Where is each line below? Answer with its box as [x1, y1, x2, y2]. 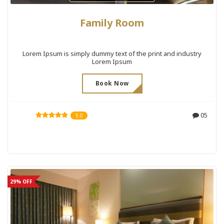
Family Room [80, 15, 144, 29]
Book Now [95, 78, 129, 87]
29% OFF [9, 177, 32, 185]
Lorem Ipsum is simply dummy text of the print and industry [22, 48, 201, 58]
